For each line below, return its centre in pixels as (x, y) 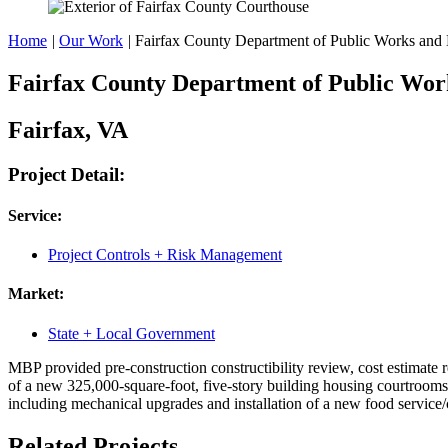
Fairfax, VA (68, 129)
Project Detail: (66, 174)
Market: (36, 294)
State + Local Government (131, 333)
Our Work (91, 40)
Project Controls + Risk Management (165, 255)
